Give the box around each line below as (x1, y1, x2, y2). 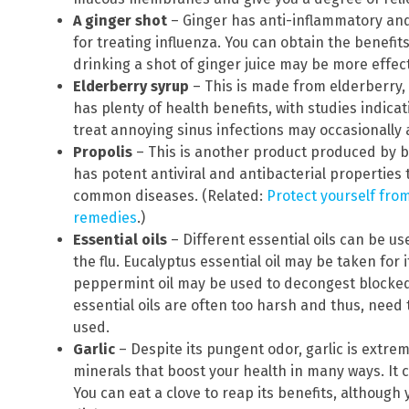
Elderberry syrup (73, 78, 189, 96)
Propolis (73, 143, 132, 162)
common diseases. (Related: (73, 187, 267, 205)
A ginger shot (73, 12, 167, 30)
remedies (73, 209, 137, 227)
